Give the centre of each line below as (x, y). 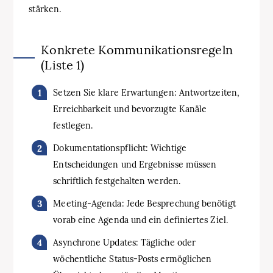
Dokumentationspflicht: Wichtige (120, 148)
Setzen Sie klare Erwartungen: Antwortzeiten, (146, 93)
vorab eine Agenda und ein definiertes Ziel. (140, 220)
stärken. (45, 9)
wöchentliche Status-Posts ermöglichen (133, 259)
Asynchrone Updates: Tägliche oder (125, 243)
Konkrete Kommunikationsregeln (137, 50)
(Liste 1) (63, 65)
